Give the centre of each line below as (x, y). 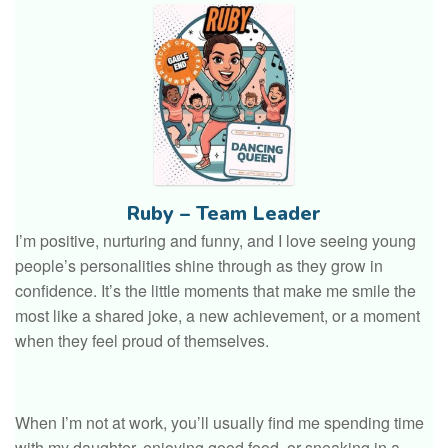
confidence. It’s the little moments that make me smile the (215, 291)
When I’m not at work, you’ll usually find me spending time (219, 423)
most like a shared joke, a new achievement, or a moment (217, 316)
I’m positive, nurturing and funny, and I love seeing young (215, 241)
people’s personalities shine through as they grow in (199, 266)
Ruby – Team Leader (224, 214)
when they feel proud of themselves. (142, 341)
